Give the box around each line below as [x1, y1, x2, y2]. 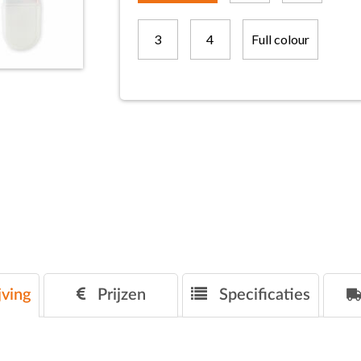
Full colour [251, 31, 309, 47]
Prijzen [93, 286, 146, 303]
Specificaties [215, 286, 310, 303]
